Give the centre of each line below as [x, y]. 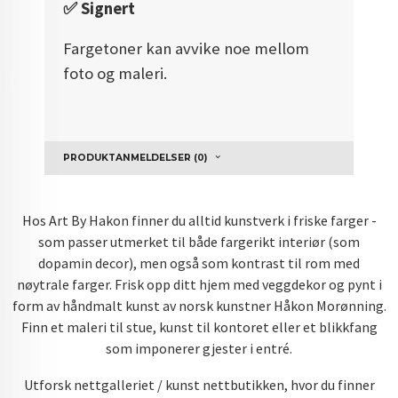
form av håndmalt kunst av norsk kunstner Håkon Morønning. [199, 305]
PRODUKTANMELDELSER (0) [135, 158]
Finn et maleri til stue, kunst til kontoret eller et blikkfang [199, 326]
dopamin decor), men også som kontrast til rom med [199, 263]
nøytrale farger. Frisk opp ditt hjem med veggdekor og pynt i [199, 284]
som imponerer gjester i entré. [199, 348]
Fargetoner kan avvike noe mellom [187, 49]
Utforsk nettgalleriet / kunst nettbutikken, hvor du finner [199, 385]
